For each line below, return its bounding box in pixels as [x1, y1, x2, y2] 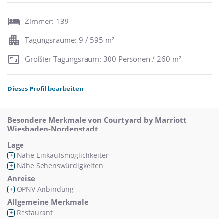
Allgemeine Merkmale [7, 197, 88, 207]
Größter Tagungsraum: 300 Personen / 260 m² [25, 53, 181, 64]
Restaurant [15, 208, 53, 218]
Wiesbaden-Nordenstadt [7, 124, 98, 134]
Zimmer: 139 [25, 16, 69, 26]
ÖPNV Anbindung [15, 184, 74, 194]
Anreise [7, 174, 35, 184]
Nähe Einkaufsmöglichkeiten [15, 151, 110, 160]
